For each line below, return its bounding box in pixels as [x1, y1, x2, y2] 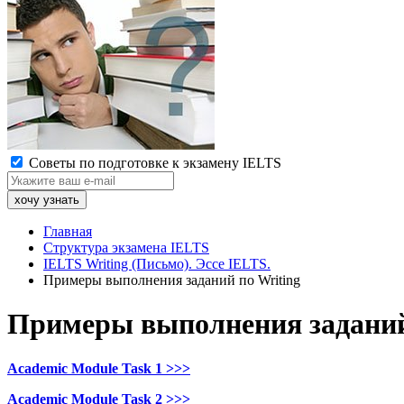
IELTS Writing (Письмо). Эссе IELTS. [43, 256, 271, 271]
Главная [43, 224, 92, 239]
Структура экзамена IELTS [43, 240, 209, 255]
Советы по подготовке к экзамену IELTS [25, 155, 281, 170]
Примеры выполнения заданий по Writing [43, 272, 300, 288]
